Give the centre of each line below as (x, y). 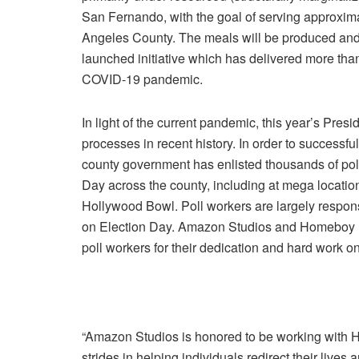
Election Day (135, 226)
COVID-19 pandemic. (142, 79)
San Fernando (123, 16)
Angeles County (127, 37)
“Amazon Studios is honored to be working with (216, 336)
